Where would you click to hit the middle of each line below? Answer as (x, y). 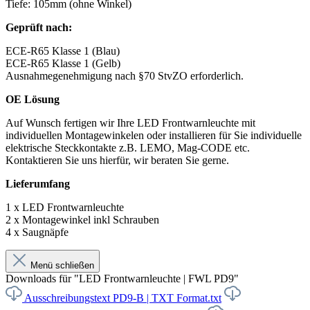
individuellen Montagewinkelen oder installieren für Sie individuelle (154, 135)
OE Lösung (33, 99)
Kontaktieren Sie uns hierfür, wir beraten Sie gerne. (117, 160)
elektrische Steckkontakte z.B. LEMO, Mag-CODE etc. (128, 147)
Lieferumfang (38, 183)
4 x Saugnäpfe (37, 232)
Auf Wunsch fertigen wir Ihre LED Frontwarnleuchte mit (130, 122)
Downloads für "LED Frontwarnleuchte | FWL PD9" (122, 278)
